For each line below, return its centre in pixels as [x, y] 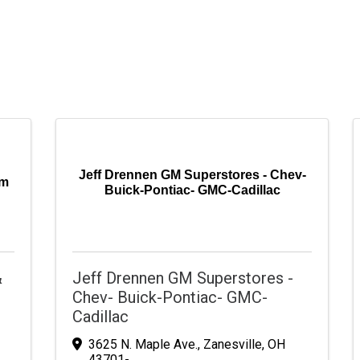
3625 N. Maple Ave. [143, 344]
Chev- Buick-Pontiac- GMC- [170, 297]
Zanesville [233, 344]
